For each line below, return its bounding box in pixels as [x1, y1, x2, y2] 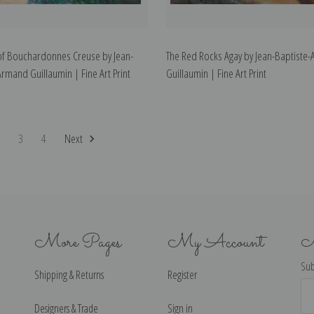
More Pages [34, 228, 121, 257]
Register [168, 266, 197, 282]
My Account [168, 228, 264, 257]
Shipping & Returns [34, 266, 104, 282]
